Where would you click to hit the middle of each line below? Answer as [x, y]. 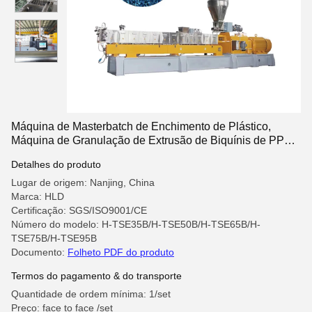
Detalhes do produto [56, 164]
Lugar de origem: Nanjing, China [83, 182]
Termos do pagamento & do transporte [96, 276]
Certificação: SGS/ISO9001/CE [79, 210]
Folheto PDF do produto [121, 252]
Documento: [39, 252]
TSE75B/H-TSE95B [54, 238]
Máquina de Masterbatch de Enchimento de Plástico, [141, 126]
